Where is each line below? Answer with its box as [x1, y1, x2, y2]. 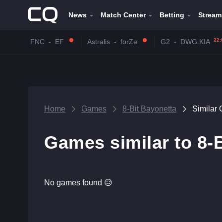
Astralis [87, 38, 110, 46]
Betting [160, 11, 184, 19]
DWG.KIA [180, 38, 210, 46]
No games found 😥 [44, 178, 112, 187]
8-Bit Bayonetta [122, 105, 176, 113]
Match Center [101, 11, 146, 19]
